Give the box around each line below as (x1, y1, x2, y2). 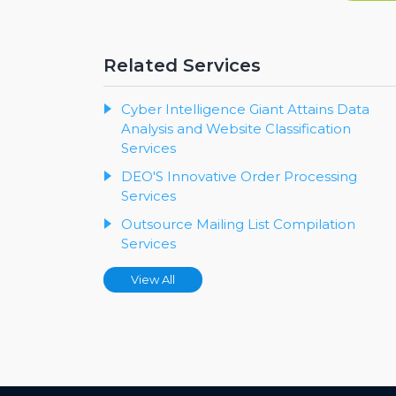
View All (131, 272, 175, 287)
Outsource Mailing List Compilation (121, 216, 355, 233)
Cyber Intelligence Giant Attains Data (121, 101, 369, 118)
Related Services (103, 55, 261, 77)
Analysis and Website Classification (121, 120, 351, 138)
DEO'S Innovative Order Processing (121, 168, 357, 186)
